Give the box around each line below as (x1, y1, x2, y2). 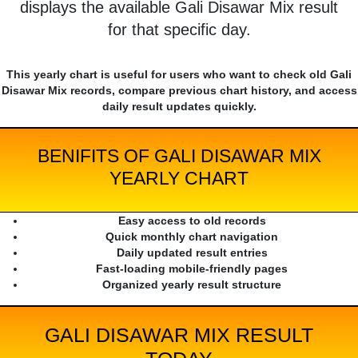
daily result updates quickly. (101, 100, 257, 113)
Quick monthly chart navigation (105, 230, 278, 244)
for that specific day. (107, 21, 251, 39)
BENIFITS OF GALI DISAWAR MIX (37, 145, 321, 167)
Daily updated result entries (116, 246, 268, 260)
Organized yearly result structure (102, 278, 281, 292)
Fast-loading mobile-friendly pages (96, 262, 288, 276)
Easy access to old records (117, 214, 266, 228)
